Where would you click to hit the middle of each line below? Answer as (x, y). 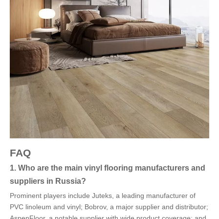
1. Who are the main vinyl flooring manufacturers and (108, 168)
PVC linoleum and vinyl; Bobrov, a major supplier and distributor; (109, 207)
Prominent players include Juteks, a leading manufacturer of (103, 196)
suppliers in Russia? (48, 181)
